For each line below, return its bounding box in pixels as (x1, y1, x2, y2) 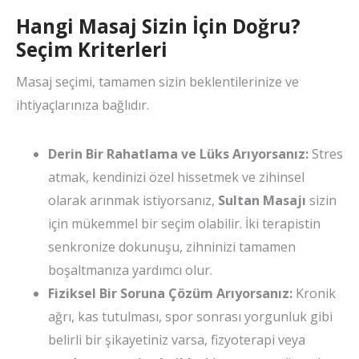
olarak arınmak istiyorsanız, (48, 191, 218, 209)
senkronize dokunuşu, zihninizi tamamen (48, 237, 296, 256)
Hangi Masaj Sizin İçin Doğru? (16, 12, 301, 39)
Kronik (292, 284, 336, 302)
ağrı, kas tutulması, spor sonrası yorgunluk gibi (48, 307, 333, 325)
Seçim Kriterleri (16, 35, 167, 63)
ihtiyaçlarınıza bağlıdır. (16, 95, 149, 114)
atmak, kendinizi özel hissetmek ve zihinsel (48, 167, 305, 186)
